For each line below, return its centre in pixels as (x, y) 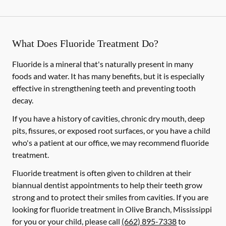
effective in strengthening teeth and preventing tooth (104, 88)
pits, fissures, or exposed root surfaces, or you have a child (111, 130)
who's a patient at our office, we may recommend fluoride (110, 143)
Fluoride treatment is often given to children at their (102, 173)
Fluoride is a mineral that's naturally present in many (103, 64)
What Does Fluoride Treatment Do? (85, 43)
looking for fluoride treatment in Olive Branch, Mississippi (112, 209)
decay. (23, 100)
